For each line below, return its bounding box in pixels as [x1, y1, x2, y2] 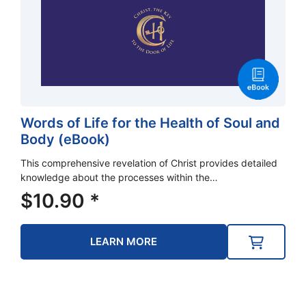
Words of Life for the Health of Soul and [20, 114, 280, 131]
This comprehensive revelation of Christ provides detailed [20, 156, 277, 169]
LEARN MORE [90, 234, 158, 248]
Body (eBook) [20, 130, 110, 148]
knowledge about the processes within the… [20, 171, 218, 183]
